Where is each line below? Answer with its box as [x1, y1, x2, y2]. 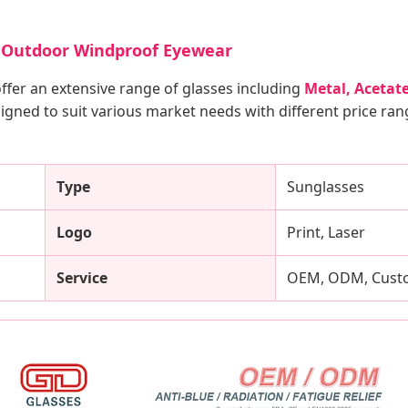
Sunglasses [287, 176, 364, 197]
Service [56, 267, 107, 288]
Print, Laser [287, 221, 365, 242]
